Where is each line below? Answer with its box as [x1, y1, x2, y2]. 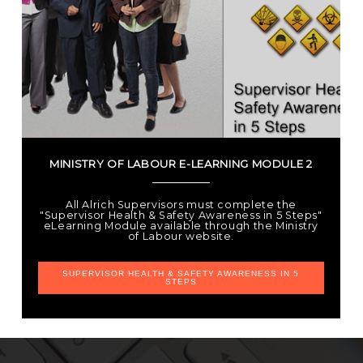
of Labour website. [127, 230, 234, 242]
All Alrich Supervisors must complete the [65, 199, 297, 211]
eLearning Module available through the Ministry [43, 220, 319, 232]
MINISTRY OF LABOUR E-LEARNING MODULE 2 [49, 157, 313, 170]
